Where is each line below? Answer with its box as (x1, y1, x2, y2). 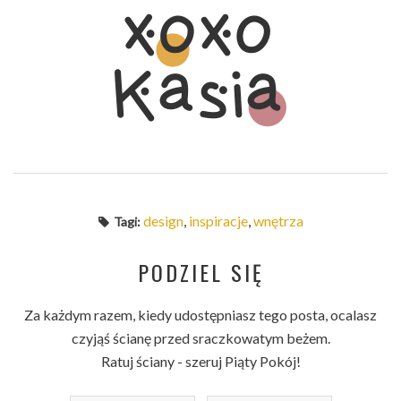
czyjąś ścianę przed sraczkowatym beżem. (71, 329, 330, 347)
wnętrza (252, 212, 303, 230)
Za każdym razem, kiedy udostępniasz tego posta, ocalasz (24, 306, 377, 324)
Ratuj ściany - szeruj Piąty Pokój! (100, 353, 301, 371)
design (142, 212, 183, 230)
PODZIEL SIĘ (137, 256, 264, 289)
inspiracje (188, 212, 248, 230)
